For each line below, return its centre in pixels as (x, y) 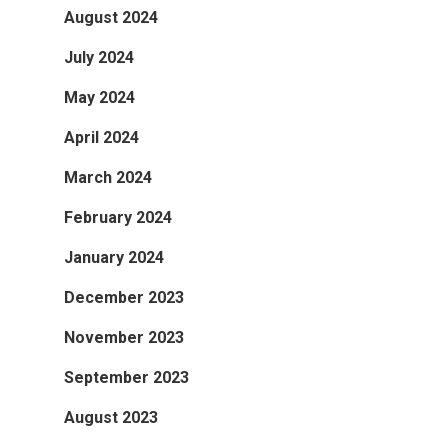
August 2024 (111, 18)
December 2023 (124, 298)
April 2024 (101, 138)
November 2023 (124, 338)
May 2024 (99, 98)
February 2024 (118, 218)
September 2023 (126, 378)
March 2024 (108, 178)
